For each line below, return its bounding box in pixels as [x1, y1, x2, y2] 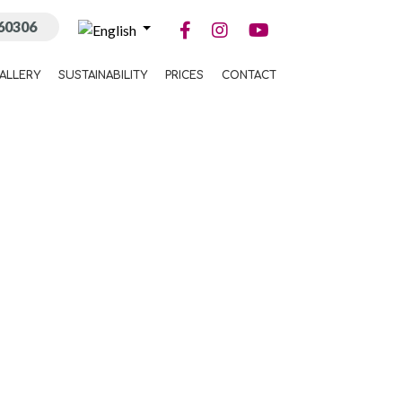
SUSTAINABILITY [57, 68, 147, 82]
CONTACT [221, 68, 276, 82]
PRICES [164, 68, 204, 82]
